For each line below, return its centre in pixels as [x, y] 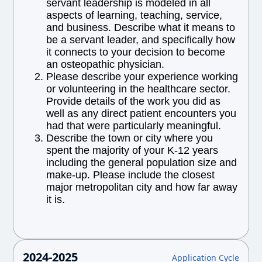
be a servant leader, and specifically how [141, 40]
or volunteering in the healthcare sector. [139, 89]
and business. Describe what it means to [141, 27]
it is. [56, 199]
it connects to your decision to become [136, 52]
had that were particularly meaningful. [134, 126]
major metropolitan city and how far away [142, 187]
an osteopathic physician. [106, 64]
